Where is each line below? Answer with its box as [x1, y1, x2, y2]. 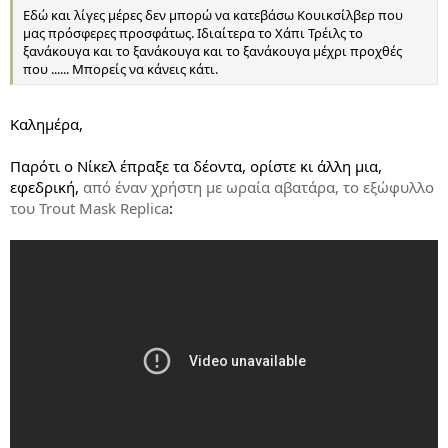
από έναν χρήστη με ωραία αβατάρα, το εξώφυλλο [83, 176, 434, 197]
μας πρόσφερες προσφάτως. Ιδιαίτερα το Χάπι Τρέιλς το [23, 24, 363, 43]
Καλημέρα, [10, 113, 83, 134]
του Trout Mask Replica [10, 197, 169, 218]
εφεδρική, [10, 176, 83, 197]
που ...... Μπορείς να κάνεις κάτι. [23, 60, 218, 79]
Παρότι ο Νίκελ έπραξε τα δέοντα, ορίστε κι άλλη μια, [10, 155, 382, 176]
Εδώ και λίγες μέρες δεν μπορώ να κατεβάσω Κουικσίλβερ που [23, 6, 403, 25]
